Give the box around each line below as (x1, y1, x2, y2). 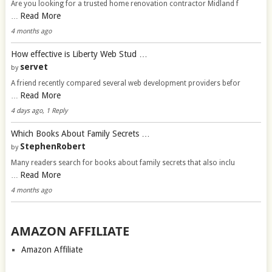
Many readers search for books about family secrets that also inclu (10, 158, 235, 167)
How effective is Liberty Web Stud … (10, 49, 148, 59)
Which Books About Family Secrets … (10, 128, 150, 138)
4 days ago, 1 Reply (10, 106, 67, 115)
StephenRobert (19, 141, 86, 151)
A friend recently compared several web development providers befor (10, 78, 240, 87)
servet (19, 61, 48, 72)
